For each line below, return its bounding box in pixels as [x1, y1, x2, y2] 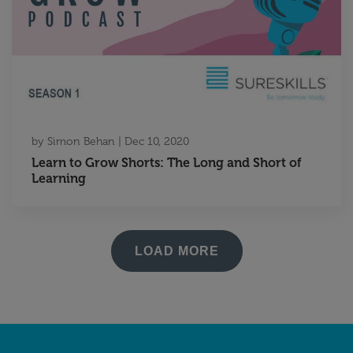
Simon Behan [47, 135, 115, 149]
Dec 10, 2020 [124, 135, 189, 149]
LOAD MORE [134, 244, 219, 258]
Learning [32, 171, 86, 187]
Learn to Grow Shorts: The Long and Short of [32, 155, 302, 171]
